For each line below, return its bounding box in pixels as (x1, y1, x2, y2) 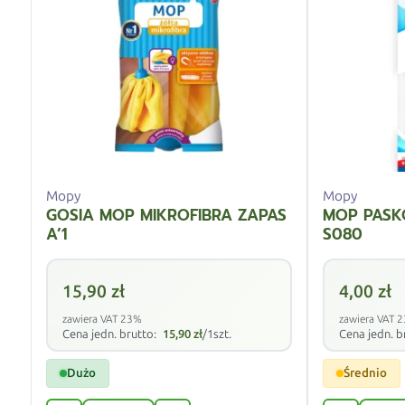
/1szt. (202, 327, 232, 342)
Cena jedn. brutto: (62, 327, 160, 342)
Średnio (344, 366, 388, 381)
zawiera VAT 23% (62, 313, 143, 326)
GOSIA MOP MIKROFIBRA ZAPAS (46, 203, 287, 228)
